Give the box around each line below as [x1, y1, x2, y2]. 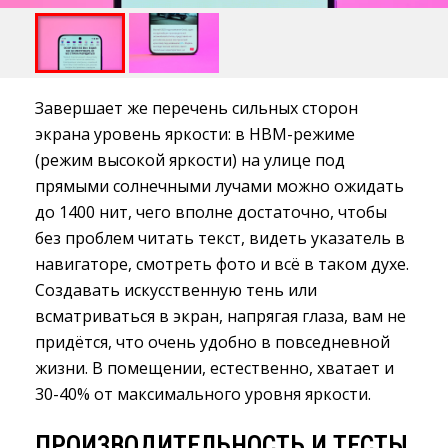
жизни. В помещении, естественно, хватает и [35, 357, 394, 380]
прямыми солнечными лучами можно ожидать [35, 175, 404, 198]
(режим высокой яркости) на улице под [35, 149, 345, 172]
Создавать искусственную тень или [35, 279, 317, 302]
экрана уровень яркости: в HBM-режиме [35, 123, 355, 146]
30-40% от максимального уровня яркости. [35, 383, 371, 406]
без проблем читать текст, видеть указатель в [35, 227, 405, 250]
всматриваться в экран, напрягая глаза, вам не [35, 305, 406, 328]
